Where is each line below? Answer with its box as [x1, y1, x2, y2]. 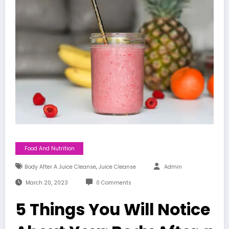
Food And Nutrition [24, 144, 75, 152]
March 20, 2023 [25, 178, 68, 187]
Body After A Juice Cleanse [24, 163, 96, 171]
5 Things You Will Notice [15, 198, 210, 221]
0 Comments [96, 178, 131, 187]
